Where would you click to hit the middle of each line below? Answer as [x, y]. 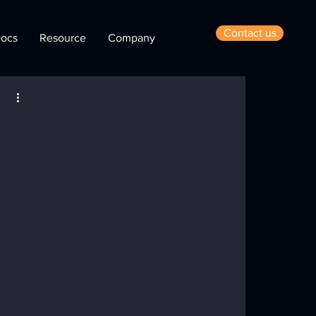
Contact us [250, 33]
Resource [62, 38]
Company [131, 38]
